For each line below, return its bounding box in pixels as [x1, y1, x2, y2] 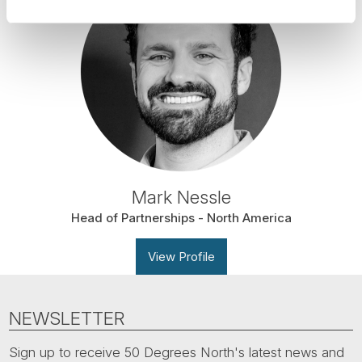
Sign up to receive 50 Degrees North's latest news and [9, 343, 345, 360]
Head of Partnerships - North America [70, 210, 292, 226]
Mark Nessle [131, 186, 231, 208]
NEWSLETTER [9, 306, 125, 329]
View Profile [147, 249, 215, 265]
